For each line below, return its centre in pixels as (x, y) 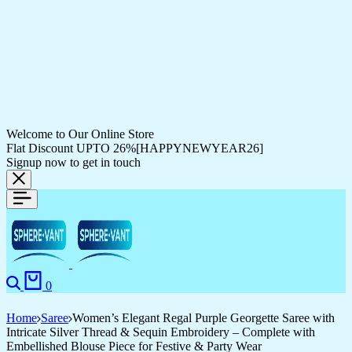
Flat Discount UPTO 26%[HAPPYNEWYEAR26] (135, 148)
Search (40, 277)
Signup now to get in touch (73, 162)
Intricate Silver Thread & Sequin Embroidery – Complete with (161, 332)
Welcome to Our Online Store (80, 134)
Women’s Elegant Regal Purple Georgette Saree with (203, 317)
